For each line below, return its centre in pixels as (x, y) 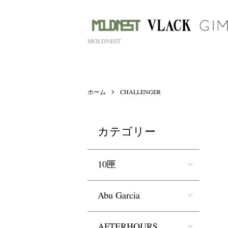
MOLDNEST (104, 41)
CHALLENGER (140, 92)
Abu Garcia (119, 196)
